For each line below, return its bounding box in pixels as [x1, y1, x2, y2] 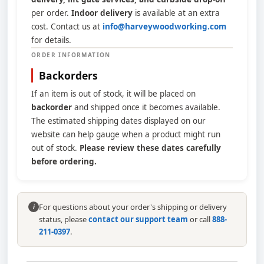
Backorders [39, 68, 98, 82]
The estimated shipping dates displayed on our [31, 115, 206, 126]
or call [188, 214, 212, 225]
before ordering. [31, 156, 97, 167]
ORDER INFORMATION [31, 51, 111, 59]
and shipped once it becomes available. [72, 102, 220, 113]
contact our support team [88, 214, 188, 225]
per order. [31, 8, 71, 18]
